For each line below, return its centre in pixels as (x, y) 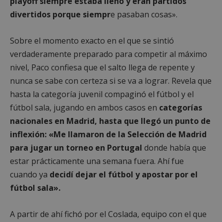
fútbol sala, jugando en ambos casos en (83, 107)
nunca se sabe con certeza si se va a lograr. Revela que (111, 81)
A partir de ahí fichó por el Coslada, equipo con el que (108, 214)
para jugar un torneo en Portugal (76, 147)
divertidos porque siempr (60, 14)
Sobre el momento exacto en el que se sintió (92, 40)
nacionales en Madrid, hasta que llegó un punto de (110, 121)
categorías (180, 107)
